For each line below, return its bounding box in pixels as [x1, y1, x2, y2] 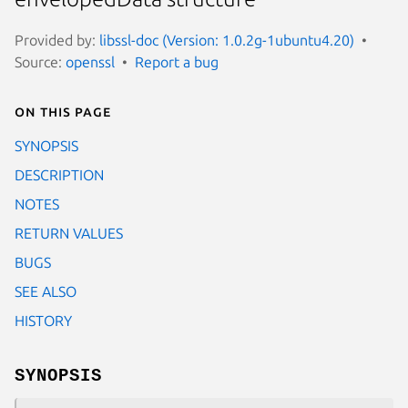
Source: [15, 53, 66, 70]
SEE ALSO [15, 282, 76, 300]
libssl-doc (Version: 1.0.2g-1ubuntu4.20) [99, 31, 354, 48]
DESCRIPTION [15, 166, 104, 183]
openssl [66, 53, 115, 70]
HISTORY [15, 311, 72, 329]
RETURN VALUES [15, 224, 123, 241]
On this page [15, 102, 111, 119]
